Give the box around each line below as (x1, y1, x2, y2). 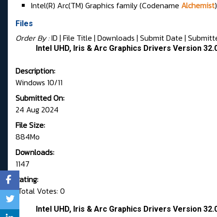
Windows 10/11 (15, 77, 62, 89)
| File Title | (58, 32, 97, 44)
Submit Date (140, 32, 183, 44)
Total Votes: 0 (15, 185, 65, 197)
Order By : (15, 32, 51, 44)
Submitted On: (15, 92, 64, 104)
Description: (15, 65, 55, 77)
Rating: (15, 173, 38, 186)
